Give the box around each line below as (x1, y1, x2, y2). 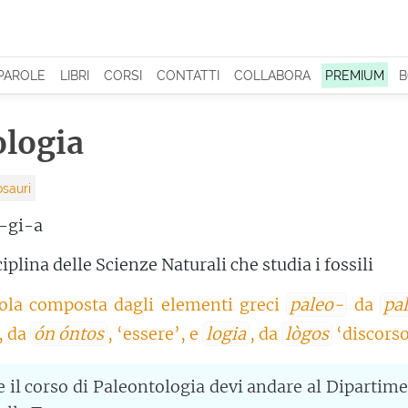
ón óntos (34, 322, 104, 344)
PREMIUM (325, 67, 384, 83)
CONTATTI (157, 67, 219, 83)
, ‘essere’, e (107, 322, 202, 344)
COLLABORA (234, 67, 311, 83)
